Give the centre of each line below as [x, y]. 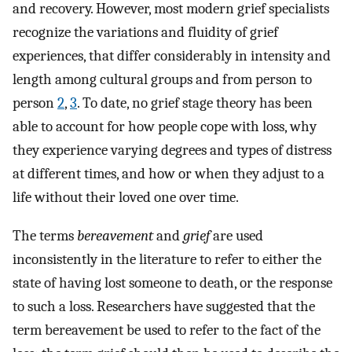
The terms [45, 236]
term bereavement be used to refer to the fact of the [167, 330]
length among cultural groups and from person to [162, 80]
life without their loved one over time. [126, 198]
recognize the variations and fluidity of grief [145, 33]
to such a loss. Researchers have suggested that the [164, 307]
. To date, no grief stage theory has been [195, 103]
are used [236, 236]
